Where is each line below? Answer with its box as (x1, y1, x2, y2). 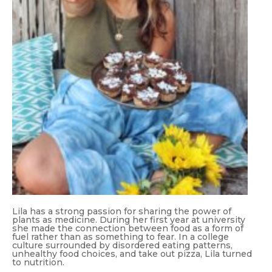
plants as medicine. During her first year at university (12, 214, 245, 226)
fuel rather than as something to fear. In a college (12, 231, 229, 243)
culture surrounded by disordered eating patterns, (12, 240, 233, 251)
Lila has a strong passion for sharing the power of (12, 206, 231, 217)
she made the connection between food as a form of (12, 223, 243, 234)
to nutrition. (12, 257, 64, 268)
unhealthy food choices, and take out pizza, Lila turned (12, 248, 252, 260)
